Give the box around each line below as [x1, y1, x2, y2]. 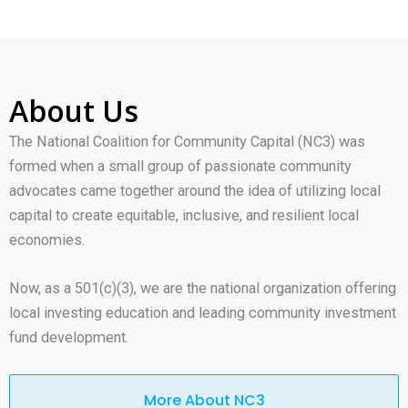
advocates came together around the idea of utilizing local [9, 182, 381, 200]
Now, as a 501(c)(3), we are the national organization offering [9, 280, 396, 298]
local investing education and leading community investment [9, 304, 396, 322]
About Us [9, 91, 138, 131]
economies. [9, 231, 85, 250]
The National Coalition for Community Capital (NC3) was [9, 133, 365, 151]
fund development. [9, 329, 128, 347]
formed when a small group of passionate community [9, 158, 352, 176]
